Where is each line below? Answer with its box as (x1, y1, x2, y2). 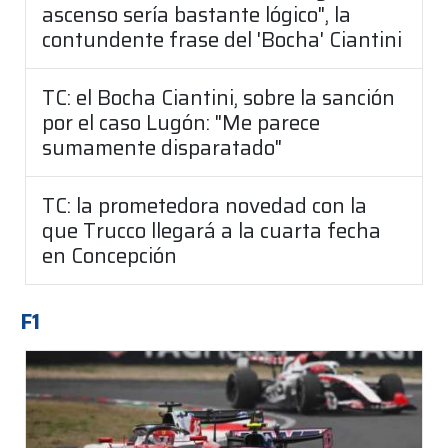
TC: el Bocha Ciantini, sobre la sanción (42, 81, 395, 115)
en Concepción (42, 239, 177, 273)
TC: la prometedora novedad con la (42, 189, 367, 223)
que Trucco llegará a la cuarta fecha (42, 214, 381, 248)
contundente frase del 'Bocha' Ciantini (42, 23, 402, 57)
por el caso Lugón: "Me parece (42, 106, 320, 140)
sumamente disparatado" (42, 131, 282, 165)
